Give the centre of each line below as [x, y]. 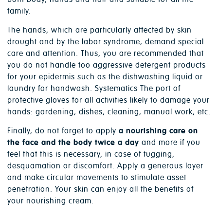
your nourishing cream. [51, 201]
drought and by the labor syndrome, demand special [106, 42]
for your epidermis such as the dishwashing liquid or [105, 77]
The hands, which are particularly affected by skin [100, 30]
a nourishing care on [158, 131]
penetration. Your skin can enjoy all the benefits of [100, 190]
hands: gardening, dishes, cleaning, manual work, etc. [109, 112]
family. [19, 11]
